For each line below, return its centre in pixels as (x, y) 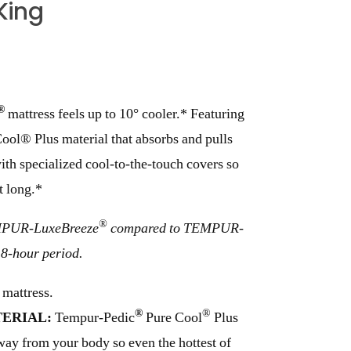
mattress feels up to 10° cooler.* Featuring (126, 114)
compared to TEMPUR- (175, 228)
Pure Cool (174, 318)
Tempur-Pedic (93, 318)
